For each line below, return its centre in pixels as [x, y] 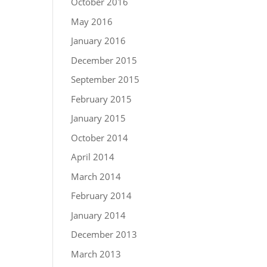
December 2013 [104, 234]
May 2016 [92, 21]
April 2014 [93, 157]
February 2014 [102, 195]
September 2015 [105, 79]
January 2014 [99, 215]
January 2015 [99, 118]
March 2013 [96, 254]
